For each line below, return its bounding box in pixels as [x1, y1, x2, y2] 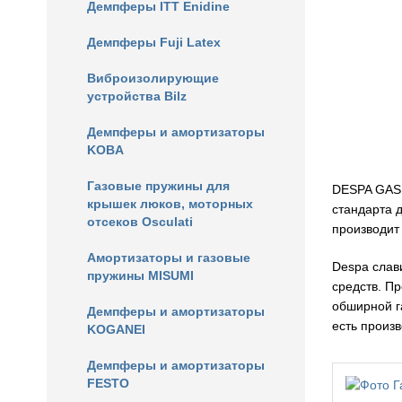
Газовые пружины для [87, 179, 230, 193]
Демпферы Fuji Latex [87, 35, 221, 49]
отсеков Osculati [87, 214, 193, 229]
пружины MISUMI [87, 268, 194, 283]
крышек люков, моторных [87, 197, 253, 211]
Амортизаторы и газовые [87, 250, 250, 265]
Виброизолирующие [87, 71, 219, 85]
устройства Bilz [87, 89, 187, 103]
